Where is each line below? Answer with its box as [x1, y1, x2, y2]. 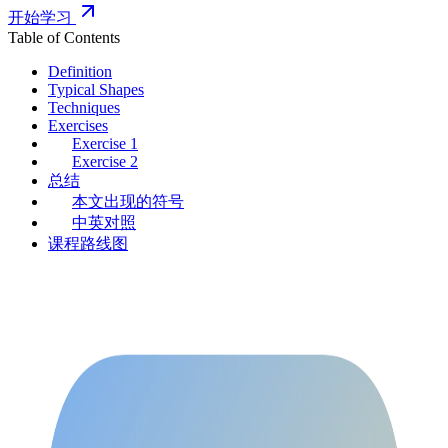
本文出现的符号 [72, 192, 184, 210]
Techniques [48, 98, 120, 116]
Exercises [48, 116, 108, 134]
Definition [48, 62, 112, 80]
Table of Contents [8, 28, 120, 46]
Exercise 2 [72, 152, 138, 170]
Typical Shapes [48, 80, 144, 98]
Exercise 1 [72, 134, 138, 152]
